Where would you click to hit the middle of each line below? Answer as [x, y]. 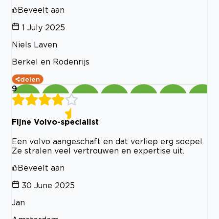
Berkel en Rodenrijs [51, 62]
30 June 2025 [48, 185]
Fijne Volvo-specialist [55, 121]
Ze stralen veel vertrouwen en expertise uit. [98, 150]
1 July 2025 [44, 28]
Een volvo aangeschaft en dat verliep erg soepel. [108, 141]
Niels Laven [34, 45]
